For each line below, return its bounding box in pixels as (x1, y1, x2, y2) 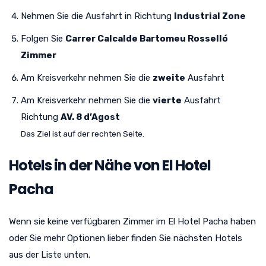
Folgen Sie (21, 33, 65, 45)
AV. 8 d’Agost (61, 112, 120, 123)
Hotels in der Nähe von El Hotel (9, 156, 211, 176)
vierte (153, 95, 182, 106)
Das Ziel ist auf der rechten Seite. (21, 129, 144, 139)
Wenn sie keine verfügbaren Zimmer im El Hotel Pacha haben (9, 216, 256, 227)
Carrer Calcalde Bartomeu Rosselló (65, 33, 228, 45)
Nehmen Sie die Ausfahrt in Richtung (21, 11, 174, 22)
